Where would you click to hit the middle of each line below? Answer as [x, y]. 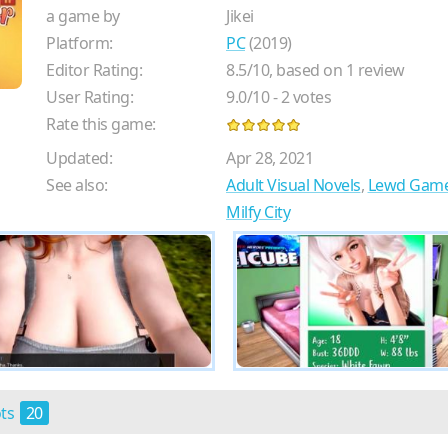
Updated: [79, 158]
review [379, 70]
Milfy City [258, 212]
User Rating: [89, 97]
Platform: [79, 43]
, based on [307, 70]
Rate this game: [101, 124]
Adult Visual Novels [293, 185]
